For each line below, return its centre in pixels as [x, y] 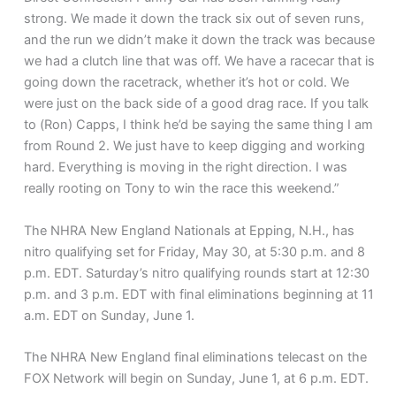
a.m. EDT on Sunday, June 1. [110, 315]
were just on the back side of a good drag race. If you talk [197, 104]
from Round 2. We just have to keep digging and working [195, 146]
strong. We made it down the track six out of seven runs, [194, 19]
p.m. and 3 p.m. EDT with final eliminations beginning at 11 [199, 294]
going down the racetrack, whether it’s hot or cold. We [187, 83]
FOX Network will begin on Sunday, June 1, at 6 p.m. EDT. [197, 379]
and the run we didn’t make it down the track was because [200, 40]
